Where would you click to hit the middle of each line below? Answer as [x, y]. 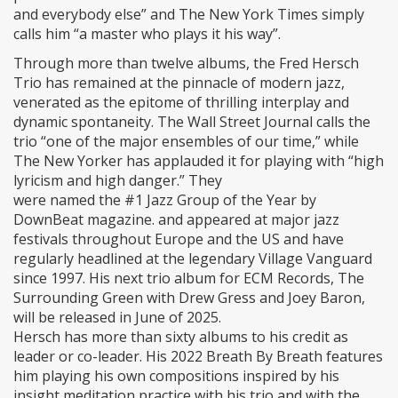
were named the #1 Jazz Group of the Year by [165, 200]
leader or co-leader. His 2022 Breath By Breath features [198, 357]
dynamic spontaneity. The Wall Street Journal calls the [192, 122]
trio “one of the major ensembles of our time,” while [186, 142]
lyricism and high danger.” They [118, 181]
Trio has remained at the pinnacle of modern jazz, [179, 83]
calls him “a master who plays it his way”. [147, 34]
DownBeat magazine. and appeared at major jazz [176, 220]
